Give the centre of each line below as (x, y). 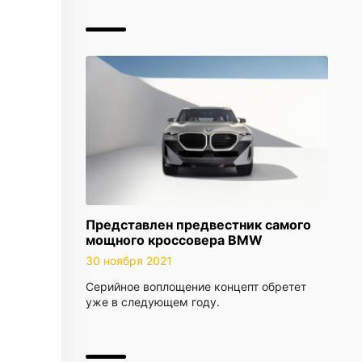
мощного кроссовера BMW (174, 240)
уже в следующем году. (153, 302)
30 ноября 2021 (129, 261)
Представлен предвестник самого (198, 225)
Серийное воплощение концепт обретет (196, 286)
